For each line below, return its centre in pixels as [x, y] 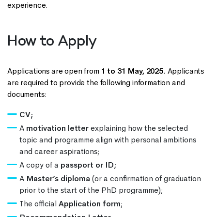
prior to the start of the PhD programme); [92, 190]
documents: [28, 94]
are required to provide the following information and [96, 82]
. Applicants [184, 71]
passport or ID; [88, 165]
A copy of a [40, 165]
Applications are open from [54, 71]
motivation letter [57, 128]
